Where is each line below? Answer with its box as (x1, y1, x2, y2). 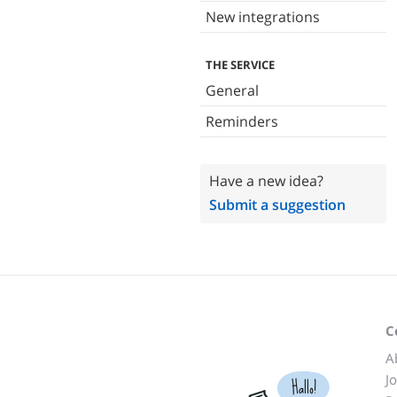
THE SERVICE (206, 57, 275, 73)
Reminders (206, 112, 278, 131)
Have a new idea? (209, 171, 323, 191)
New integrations (206, 7, 320, 27)
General (206, 81, 259, 100)
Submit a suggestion (209, 195, 346, 214)
